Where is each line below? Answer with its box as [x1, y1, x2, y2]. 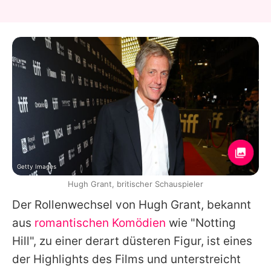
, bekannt [201, 198, 251, 212]
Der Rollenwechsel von [12, 198, 139, 212]
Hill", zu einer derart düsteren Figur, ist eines [12, 234, 252, 249]
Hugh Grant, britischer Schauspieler [68, 179, 203, 189]
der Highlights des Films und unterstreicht [12, 252, 241, 267]
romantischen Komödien [34, 216, 166, 230]
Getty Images [17, 163, 56, 171]
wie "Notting [166, 216, 236, 230]
